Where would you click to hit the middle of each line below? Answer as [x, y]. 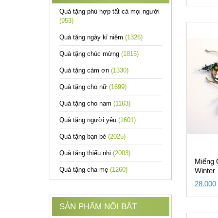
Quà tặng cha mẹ [85, 170]
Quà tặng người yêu [89, 120]
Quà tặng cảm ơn [85, 70]
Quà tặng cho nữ [84, 87]
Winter [205, 171]
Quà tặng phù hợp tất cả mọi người [109, 11]
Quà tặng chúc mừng [90, 54]
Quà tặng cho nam [86, 103]
